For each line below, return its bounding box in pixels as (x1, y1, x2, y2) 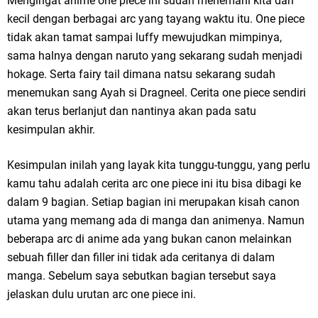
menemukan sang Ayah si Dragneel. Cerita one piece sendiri (7, 86, 306, 100)
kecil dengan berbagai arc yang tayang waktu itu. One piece (7, 12, 305, 26)
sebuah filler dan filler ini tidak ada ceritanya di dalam (7, 251, 275, 265)
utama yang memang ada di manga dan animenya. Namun (7, 214, 305, 228)
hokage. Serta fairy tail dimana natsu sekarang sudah (7, 67, 275, 82)
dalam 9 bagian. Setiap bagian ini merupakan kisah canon (7, 195, 300, 209)
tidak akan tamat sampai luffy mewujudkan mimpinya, (7, 31, 282, 45)
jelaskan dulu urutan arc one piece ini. (7, 287, 196, 302)
